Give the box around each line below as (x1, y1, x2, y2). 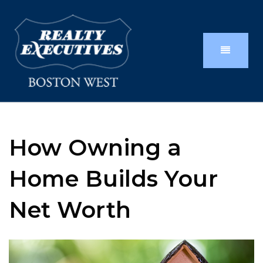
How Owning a (9, 133, 181, 161)
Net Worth (9, 195, 131, 224)
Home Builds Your (9, 164, 218, 193)
